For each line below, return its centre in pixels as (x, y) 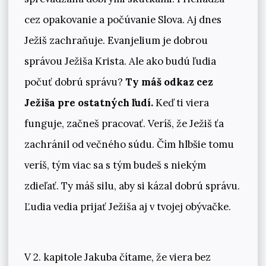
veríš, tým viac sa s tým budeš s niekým (115, 165)
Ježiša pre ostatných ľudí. (88, 102)
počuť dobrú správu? (73, 82)
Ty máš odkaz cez (168, 82)
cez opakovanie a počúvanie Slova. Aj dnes (123, 19)
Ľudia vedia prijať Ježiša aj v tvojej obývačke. (127, 206)
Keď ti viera (181, 102)
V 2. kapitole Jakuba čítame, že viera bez (117, 257)
